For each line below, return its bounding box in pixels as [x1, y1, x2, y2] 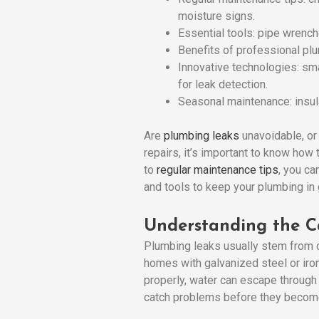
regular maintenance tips [157, 162, 278, 177]
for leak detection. [178, 77, 268, 91]
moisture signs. [178, 9, 255, 23]
